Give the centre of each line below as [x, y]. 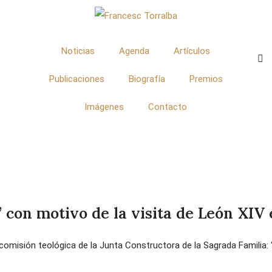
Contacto [168, 107]
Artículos [192, 51]
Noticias [78, 51]
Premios [206, 79]
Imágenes [104, 107]
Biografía [147, 79]
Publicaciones [76, 79]
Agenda [134, 51]
